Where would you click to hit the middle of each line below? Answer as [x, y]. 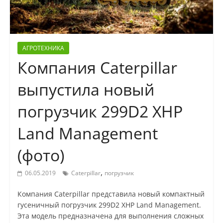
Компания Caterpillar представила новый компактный [111, 194]
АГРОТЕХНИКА [43, 48]
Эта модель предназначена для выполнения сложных [110, 216]
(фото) [41, 155]
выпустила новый [86, 90]
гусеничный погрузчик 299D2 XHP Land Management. [109, 205]
